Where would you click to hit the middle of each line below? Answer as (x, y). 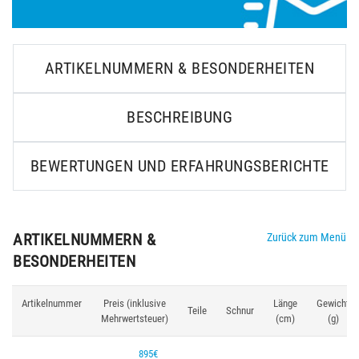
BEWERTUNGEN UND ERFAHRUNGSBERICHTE (179, 166)
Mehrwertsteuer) (135, 319)
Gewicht (333, 303)
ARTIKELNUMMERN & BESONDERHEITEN (179, 68)
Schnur (240, 311)
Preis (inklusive (135, 303)
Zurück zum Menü (306, 237)
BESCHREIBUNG (179, 117)
